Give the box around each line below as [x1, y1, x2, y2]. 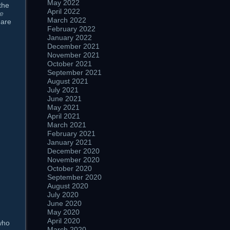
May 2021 [47, 103, 80, 111]
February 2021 [47, 129, 95, 138]
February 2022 [47, 25, 95, 33]
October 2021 [47, 60, 92, 68]
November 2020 [47, 156, 100, 164]
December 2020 [47, 147, 100, 155]
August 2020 [47, 182, 88, 190]
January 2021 [47, 138, 92, 146]
